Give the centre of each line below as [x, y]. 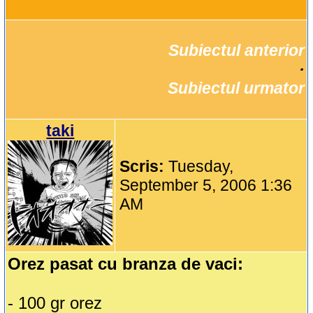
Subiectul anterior [237, 51]
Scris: [144, 167]
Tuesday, [201, 167]
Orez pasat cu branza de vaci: [126, 264]
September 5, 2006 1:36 [206, 185]
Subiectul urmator [236, 88]
